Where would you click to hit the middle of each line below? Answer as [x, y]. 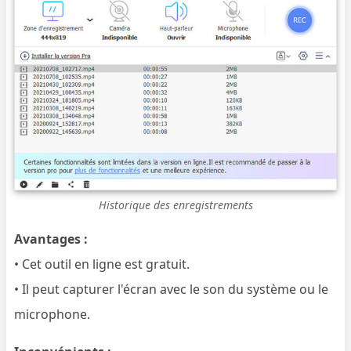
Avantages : [51, 239]
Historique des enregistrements [175, 204]
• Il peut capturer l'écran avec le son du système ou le [172, 289]
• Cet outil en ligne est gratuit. [102, 264]
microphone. [52, 314]
